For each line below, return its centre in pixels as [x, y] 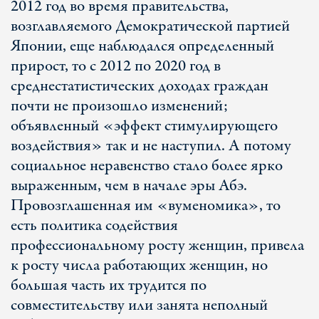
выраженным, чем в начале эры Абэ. [129, 186]
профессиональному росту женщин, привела [157, 246]
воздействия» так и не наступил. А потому [151, 146]
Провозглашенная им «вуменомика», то [146, 206]
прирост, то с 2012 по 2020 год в [116, 66]
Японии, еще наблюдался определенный [142, 46]
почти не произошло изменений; [119, 106]
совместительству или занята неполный [139, 305]
